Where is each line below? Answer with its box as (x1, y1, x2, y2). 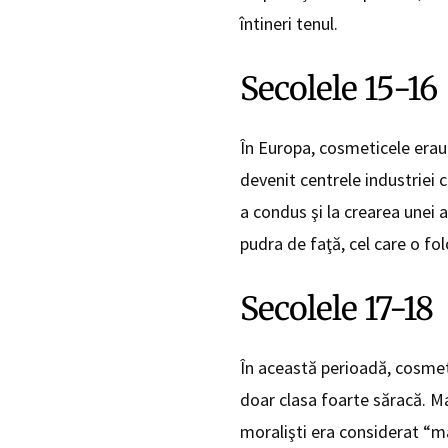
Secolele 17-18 (239, 289, 433, 330)
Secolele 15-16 (239, 69, 437, 110)
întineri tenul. (239, 12, 338, 36)
